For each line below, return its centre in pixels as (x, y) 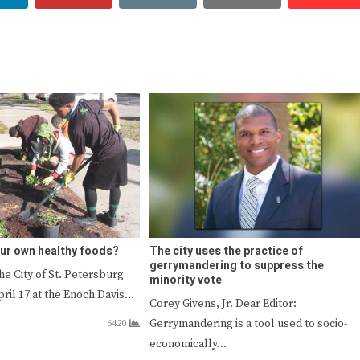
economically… (188, 344)
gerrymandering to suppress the (236, 265)
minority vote (185, 280)
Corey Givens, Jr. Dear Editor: (223, 303)
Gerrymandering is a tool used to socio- (248, 323)
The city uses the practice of (226, 251)
